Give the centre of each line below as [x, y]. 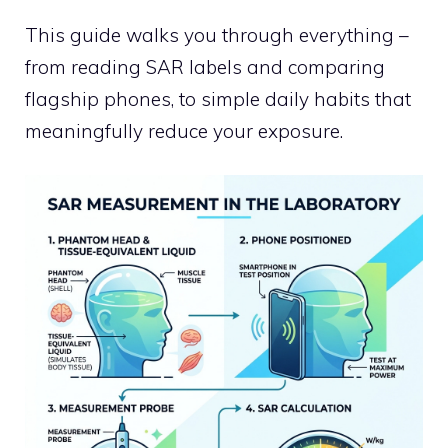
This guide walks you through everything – [217, 34]
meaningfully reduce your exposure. [184, 130]
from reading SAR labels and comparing [205, 66]
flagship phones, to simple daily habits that [218, 98]
